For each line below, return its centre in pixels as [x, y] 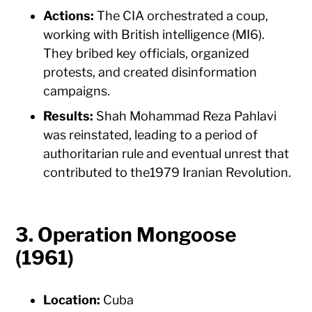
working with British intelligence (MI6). [154, 35]
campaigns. [77, 91]
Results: [69, 116]
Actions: [69, 16]
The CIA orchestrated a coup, [181, 16]
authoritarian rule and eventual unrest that [166, 154]
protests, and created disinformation [150, 72]
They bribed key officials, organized [147, 54]
